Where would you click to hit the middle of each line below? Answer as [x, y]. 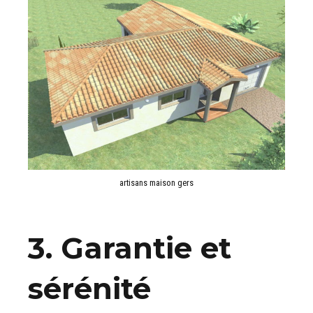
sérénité [89, 289]
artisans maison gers [156, 183]
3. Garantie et [130, 248]
